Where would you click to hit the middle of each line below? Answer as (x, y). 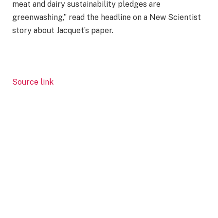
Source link (33, 82)
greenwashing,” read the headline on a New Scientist (107, 18)
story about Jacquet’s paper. (63, 31)
